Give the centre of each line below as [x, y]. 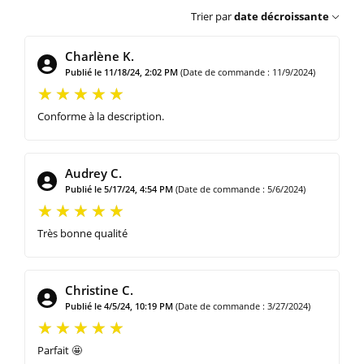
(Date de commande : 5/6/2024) [240, 188]
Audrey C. [93, 173]
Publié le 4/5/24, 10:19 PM [119, 305]
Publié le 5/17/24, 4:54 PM [119, 188]
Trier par [211, 16]
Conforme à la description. [101, 116]
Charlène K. [100, 56]
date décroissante [282, 16]
